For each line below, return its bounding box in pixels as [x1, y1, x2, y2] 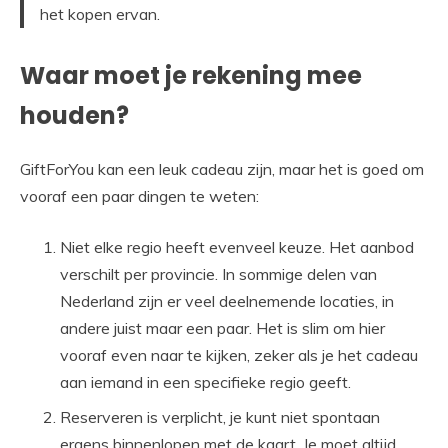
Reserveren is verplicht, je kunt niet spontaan [60, 407, 380, 428]
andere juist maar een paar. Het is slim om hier [60, 318, 385, 339]
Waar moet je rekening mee [20, 59, 362, 93]
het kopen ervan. [40, 4, 160, 25]
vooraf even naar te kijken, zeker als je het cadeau [60, 345, 418, 366]
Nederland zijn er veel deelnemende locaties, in [60, 291, 394, 312]
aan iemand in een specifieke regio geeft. [60, 372, 351, 393]
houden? [20, 99, 129, 133]
